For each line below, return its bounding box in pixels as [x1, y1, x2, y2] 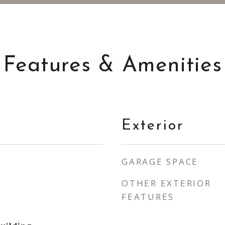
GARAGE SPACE [122, 156, 198, 167]
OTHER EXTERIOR [122, 177, 211, 189]
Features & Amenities [3, 55, 222, 77]
